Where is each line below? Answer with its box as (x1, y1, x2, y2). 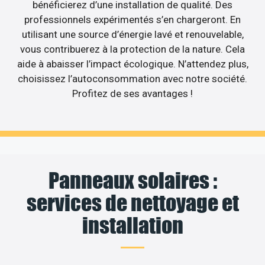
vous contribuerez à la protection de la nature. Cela (20, 43, 245, 55)
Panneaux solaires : (48, 167, 217, 194)
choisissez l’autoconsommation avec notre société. (18, 72, 247, 85)
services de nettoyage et (26, 190, 239, 216)
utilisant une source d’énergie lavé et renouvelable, (21, 28, 244, 40)
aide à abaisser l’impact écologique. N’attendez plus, (17, 57, 248, 70)
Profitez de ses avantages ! (72, 87, 193, 99)
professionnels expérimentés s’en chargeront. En (24, 13, 241, 25)
